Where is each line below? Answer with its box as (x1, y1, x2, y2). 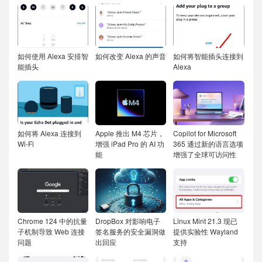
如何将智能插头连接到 (173, 51, 244, 61)
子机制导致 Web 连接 (18, 226, 85, 236)
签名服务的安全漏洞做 (95, 226, 166, 236)
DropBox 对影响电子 (95, 216, 161, 226)
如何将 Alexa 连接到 (18, 128, 81, 138)
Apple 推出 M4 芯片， (95, 128, 165, 138)
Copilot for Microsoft (173, 128, 237, 138)
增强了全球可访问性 (173, 149, 237, 159)
